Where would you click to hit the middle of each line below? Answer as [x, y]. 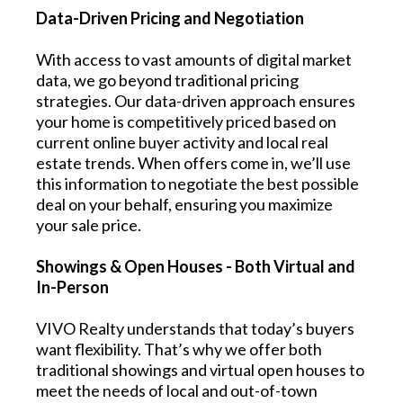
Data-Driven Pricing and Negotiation [170, 18]
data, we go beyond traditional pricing [167, 80]
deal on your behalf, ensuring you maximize [184, 204]
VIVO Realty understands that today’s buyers [195, 328]
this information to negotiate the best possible [197, 183]
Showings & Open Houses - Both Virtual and [196, 266]
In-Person [72, 287]
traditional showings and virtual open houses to [200, 369]
